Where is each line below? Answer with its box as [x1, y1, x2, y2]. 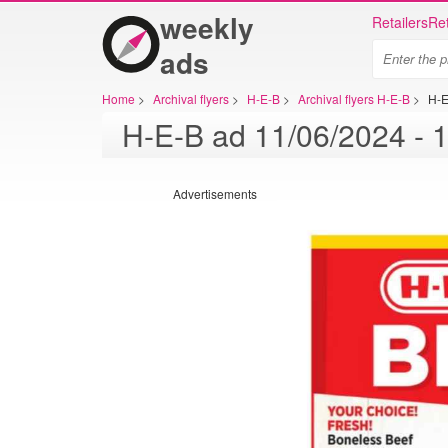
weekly [160, 7, 254, 48]
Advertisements [173, 185, 257, 202]
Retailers [372, 12, 428, 32]
